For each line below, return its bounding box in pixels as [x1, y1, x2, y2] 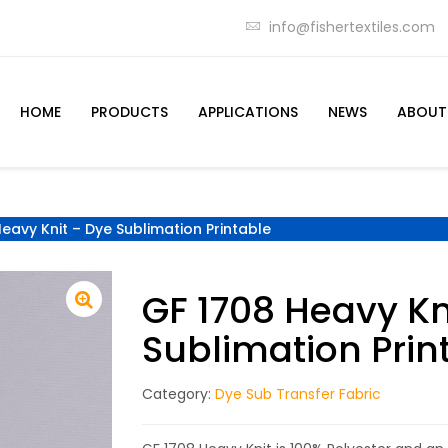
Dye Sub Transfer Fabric [214, 384, 381, 404]
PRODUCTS [91, 102, 168, 122]
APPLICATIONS [198, 102, 298, 122]
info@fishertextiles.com [269, 16, 435, 37]
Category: [141, 384, 215, 404]
